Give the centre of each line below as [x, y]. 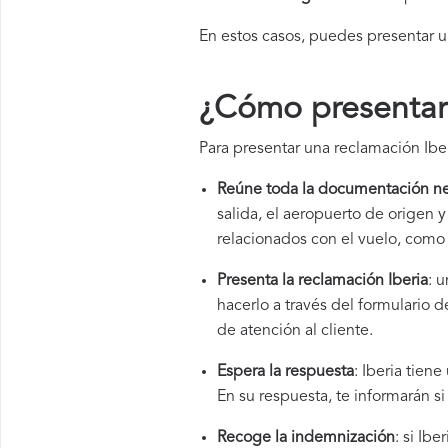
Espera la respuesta [285, 372]
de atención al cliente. [295, 331]
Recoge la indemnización [306, 438]
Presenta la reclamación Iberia [322, 281]
